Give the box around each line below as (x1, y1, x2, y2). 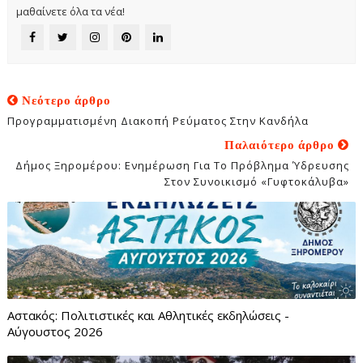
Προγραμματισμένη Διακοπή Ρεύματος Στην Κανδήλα (6, 113, 309, 128)
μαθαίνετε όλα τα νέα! (15, 3, 125, 19)
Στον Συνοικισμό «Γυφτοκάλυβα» (164, 173, 350, 189)
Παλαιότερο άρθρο (224, 135, 339, 153)
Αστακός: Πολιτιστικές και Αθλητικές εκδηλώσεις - (6, 306, 289, 323)
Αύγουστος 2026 (6, 322, 103, 340)
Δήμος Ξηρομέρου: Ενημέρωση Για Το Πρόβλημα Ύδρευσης (15, 157, 350, 173)
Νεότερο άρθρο (18, 91, 111, 109)
